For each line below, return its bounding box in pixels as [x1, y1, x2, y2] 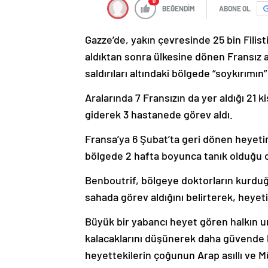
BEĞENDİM [162, 4, 195, 13]
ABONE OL [219, 4, 251, 13]
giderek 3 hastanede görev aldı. [85, 108, 233, 121]
